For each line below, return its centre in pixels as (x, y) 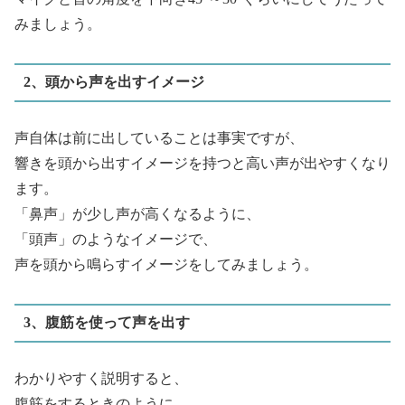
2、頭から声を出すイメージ (113, 82)
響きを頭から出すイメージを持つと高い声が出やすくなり (202, 163)
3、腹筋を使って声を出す (106, 323)
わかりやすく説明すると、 (101, 378)
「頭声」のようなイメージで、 (116, 239)
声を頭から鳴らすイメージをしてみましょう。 (166, 264)
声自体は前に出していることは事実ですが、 (159, 137)
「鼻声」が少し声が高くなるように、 (137, 213)
